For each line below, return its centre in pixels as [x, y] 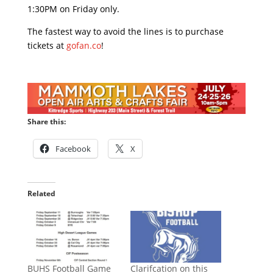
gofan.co [83, 45]
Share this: [46, 122]
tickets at [47, 45]
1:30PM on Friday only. [73, 9]
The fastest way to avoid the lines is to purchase [125, 31]
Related [41, 194]
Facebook [73, 149]
